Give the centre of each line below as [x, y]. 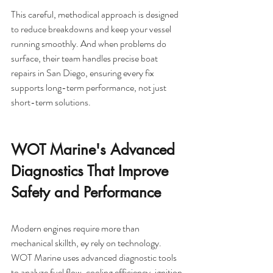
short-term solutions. [51, 102]
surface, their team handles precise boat [85, 58]
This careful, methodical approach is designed [96, 14]
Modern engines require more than [76, 228]
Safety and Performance [86, 192]
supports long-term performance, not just [90, 87]
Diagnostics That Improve [92, 171]
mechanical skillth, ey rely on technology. [87, 243]
